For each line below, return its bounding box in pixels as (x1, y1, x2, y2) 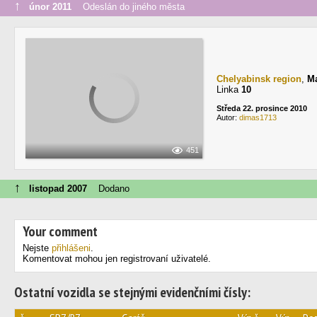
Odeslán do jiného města (71, 1, 185, 12)
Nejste (23, 243, 52, 253)
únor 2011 (29, 1, 71, 12)
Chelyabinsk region (217, 74, 301, 84)
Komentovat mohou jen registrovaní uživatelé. (23, 253, 211, 264)
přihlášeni (52, 243, 91, 253)
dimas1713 (239, 113, 277, 122)
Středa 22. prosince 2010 (217, 104, 307, 113)
